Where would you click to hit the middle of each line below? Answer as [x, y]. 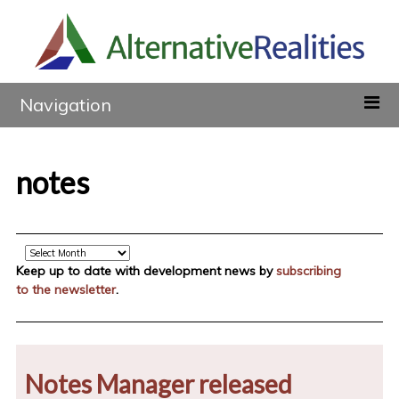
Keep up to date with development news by [146, 271]
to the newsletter [65, 290]
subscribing [308, 271]
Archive [36, 252]
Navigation [66, 105]
